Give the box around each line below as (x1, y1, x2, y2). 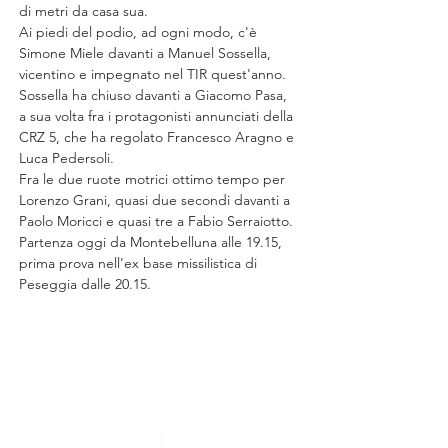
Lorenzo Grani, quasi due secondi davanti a (19, 191, 294, 209)
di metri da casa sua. (19, 2, 148, 20)
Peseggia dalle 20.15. (19, 275, 151, 293)
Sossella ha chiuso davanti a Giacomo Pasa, (19, 86, 291, 104)
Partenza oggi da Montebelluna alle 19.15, (19, 233, 286, 251)
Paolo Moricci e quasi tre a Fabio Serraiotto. (19, 212, 293, 230)
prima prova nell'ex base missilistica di (19, 254, 261, 272)
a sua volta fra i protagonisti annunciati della (19, 107, 297, 125)
